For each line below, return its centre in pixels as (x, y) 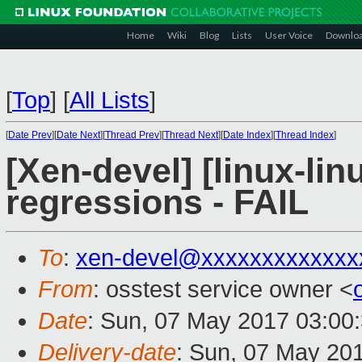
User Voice (289, 35)
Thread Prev (132, 135)
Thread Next (191, 135)
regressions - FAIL (157, 203)
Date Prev (30, 135)
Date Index (247, 135)
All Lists (109, 100)
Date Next (78, 135)
